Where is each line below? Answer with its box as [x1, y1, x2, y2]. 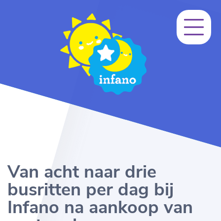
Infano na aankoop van [7, 195, 193, 220]
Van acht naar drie [7, 160, 156, 184]
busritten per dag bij [7, 178, 174, 202]
